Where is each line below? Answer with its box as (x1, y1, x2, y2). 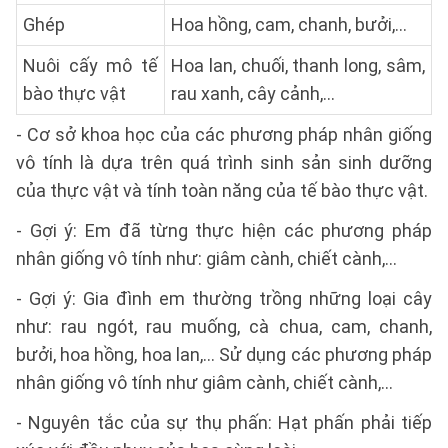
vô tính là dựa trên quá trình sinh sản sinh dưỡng (16, 152, 432, 173)
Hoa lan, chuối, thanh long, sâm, (171, 55, 425, 76)
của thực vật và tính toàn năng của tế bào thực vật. (16, 180, 428, 201)
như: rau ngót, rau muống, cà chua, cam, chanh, (16, 316, 432, 337)
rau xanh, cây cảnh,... (171, 83, 335, 104)
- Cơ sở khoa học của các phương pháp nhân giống (16, 124, 432, 145)
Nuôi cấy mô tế (23, 55, 158, 76)
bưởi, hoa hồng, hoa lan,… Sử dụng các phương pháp (16, 344, 432, 365)
